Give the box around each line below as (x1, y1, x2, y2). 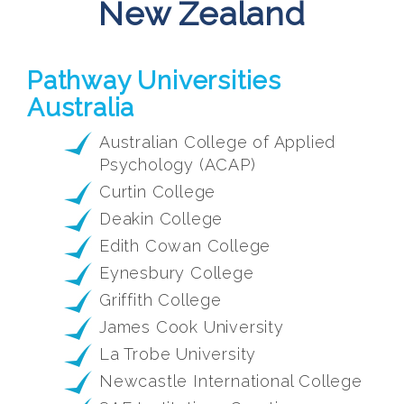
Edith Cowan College (99, 236, 271, 256)
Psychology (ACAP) (99, 155, 256, 175)
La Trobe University (99, 344, 257, 364)
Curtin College (99, 182, 216, 202)
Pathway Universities (27, 66, 282, 96)
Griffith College (99, 290, 222, 310)
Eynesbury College (99, 263, 254, 283)
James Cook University (99, 317, 284, 337)
